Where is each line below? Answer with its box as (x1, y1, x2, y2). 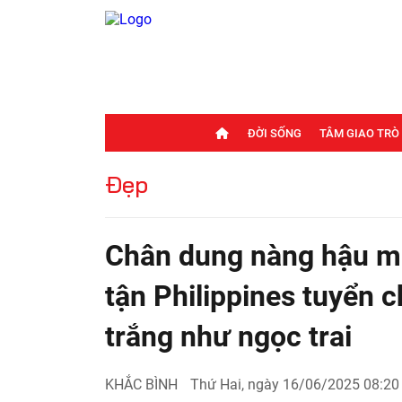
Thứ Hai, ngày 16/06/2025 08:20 (190, 376, 399, 393)
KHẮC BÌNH (105, 376, 178, 393)
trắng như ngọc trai (105, 319, 352, 354)
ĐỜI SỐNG (248, 126, 301, 140)
